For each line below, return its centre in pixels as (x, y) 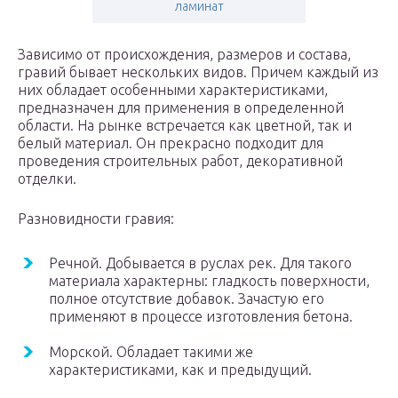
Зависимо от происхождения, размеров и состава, (184, 55)
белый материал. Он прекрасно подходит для (171, 143)
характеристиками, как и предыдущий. (180, 370)
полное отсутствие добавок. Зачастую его (187, 299)
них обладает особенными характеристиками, (173, 90)
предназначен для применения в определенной (181, 108)
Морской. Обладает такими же (151, 352)
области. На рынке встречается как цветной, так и (185, 126)
